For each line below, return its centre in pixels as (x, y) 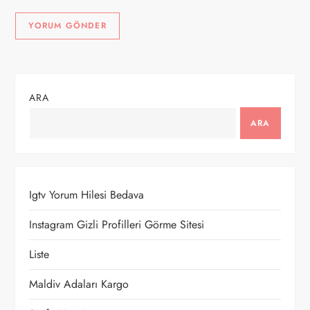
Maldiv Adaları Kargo (79, 284)
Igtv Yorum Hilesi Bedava (87, 195)
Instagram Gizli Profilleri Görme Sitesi (117, 225)
